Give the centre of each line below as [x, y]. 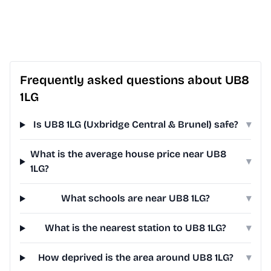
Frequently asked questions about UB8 [135, 80]
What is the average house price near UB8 [128, 154]
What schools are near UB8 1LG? [136, 198]
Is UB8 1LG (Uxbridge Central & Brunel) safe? [135, 125]
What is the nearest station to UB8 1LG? [136, 228]
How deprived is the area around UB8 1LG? [135, 258]
